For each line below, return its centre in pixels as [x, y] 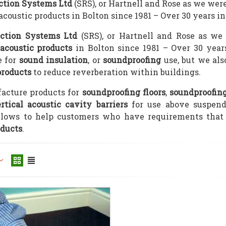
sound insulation [52, 60]
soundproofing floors [124, 92]
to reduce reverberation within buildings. [116, 72]
